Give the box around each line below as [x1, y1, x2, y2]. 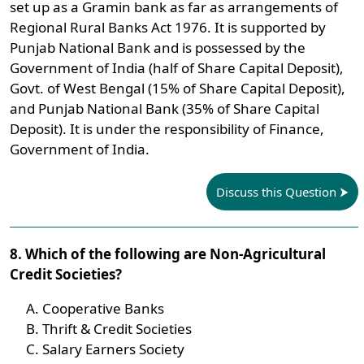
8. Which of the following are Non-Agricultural [10, 245, 327, 263]
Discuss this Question [215, 184, 336, 200]
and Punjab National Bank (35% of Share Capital [10, 99, 320, 118]
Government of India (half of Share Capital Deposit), [10, 58, 344, 77]
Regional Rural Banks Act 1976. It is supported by [10, 18, 327, 37]
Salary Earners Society [42, 340, 185, 358]
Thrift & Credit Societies [42, 319, 193, 338]
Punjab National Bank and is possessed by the [10, 38, 306, 57]
